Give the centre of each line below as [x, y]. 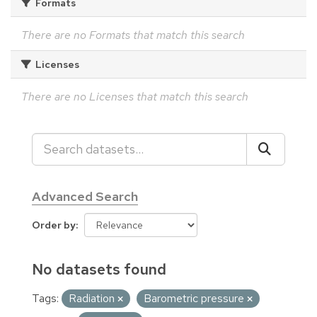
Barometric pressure [195, 298]
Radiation [93, 298]
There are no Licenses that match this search [135, 96]
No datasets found [99, 269]
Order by [54, 225]
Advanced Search [85, 196]
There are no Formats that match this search [133, 35]
